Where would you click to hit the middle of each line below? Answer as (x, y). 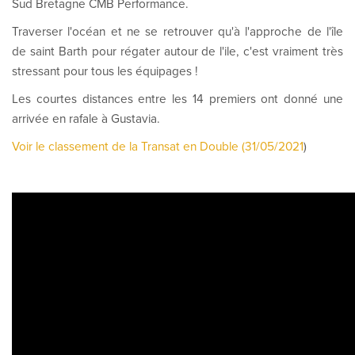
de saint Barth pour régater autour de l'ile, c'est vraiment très (177, 52)
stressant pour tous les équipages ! (105, 72)
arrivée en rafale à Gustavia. (86, 119)
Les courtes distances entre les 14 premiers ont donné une (177, 99)
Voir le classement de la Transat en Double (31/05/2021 (158, 147)
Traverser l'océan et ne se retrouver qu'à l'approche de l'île (177, 32)
